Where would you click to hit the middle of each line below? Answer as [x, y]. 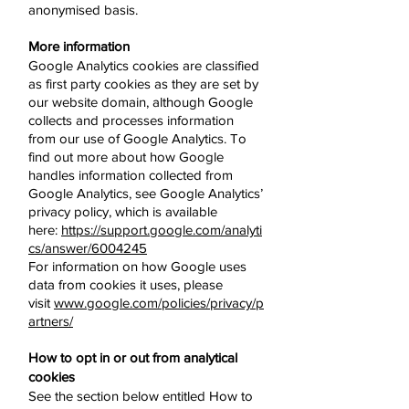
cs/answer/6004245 [88, 248]
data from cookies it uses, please [126, 284]
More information [79, 46]
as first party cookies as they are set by [143, 84]
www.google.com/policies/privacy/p [159, 303]
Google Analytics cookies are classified [144, 65]
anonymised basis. [83, 10]
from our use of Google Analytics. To [137, 138]
